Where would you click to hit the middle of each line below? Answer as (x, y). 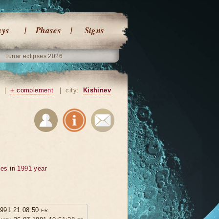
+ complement (32, 90)
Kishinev (97, 90)
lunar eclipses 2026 (35, 56)
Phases (48, 30)
